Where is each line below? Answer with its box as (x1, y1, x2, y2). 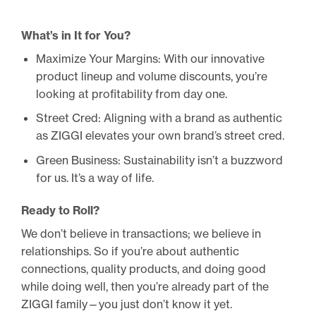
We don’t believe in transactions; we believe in (21, 226, 261, 241)
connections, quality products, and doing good (21, 261, 266, 276)
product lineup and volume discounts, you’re (35, 68, 267, 83)
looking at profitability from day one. (35, 86, 227, 101)
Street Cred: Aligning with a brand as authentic (35, 111, 282, 126)
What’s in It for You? (21, 28, 130, 42)
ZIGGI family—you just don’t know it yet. (21, 296, 232, 311)
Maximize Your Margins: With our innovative (35, 51, 265, 66)
